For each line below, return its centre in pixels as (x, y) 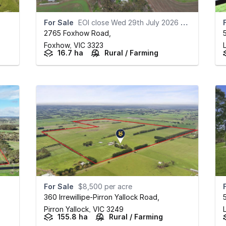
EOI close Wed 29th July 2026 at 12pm (129, 23)
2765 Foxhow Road (76, 33)
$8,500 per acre (105, 187)
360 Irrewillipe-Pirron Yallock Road (100, 197)
